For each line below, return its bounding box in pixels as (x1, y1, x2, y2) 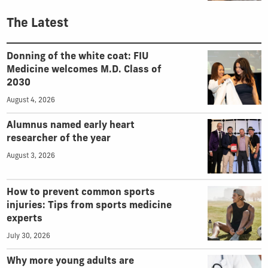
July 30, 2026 (6, 233, 50, 240)
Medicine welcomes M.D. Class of (6, 65, 162, 75)
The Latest (6, 18, 68, 31)
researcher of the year (6, 134, 111, 144)
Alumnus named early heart (6, 121, 135, 131)
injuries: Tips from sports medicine (6, 201, 172, 211)
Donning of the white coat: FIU (6, 51, 149, 62)
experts (6, 214, 42, 224)
